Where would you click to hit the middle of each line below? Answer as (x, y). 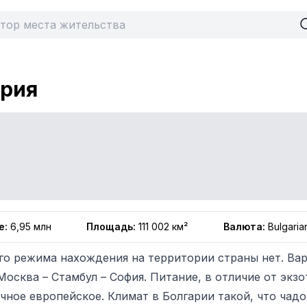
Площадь (109, 226)
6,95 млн (31, 226)
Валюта (243, 226)
